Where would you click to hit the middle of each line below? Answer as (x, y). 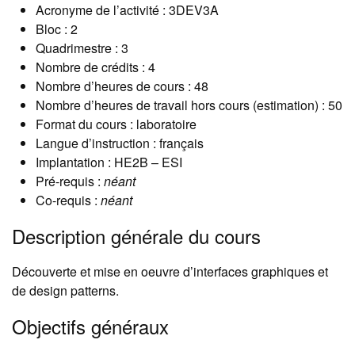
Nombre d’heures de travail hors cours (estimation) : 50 (189, 105)
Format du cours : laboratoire (116, 124)
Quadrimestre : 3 (82, 48)
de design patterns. (65, 291)
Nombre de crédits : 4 (95, 67)
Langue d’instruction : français (120, 143)
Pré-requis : (70, 181)
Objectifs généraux (90, 326)
